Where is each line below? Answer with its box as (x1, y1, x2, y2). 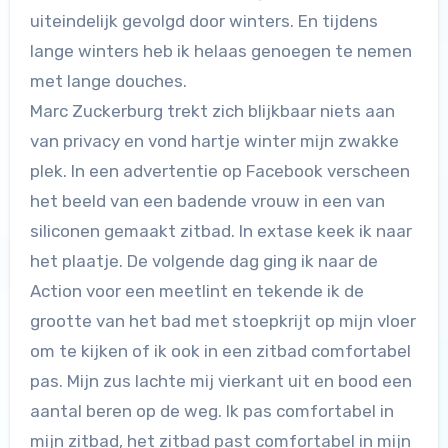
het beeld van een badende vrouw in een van (29, 191, 385, 212)
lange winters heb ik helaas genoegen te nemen (29, 41, 412, 62)
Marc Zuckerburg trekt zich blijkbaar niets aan (29, 101, 395, 122)
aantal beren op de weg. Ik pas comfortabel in (29, 401, 394, 422)
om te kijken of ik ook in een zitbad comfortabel (29, 341, 411, 362)
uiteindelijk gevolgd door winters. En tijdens (29, 11, 378, 32)
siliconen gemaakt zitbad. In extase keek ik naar (29, 221, 412, 242)
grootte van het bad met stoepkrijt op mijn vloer (29, 311, 416, 332)
